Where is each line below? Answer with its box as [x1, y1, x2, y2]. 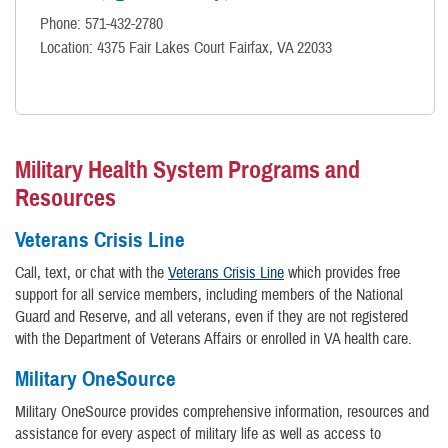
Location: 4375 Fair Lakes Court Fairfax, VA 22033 [40, 38, 332, 59]
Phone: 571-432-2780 [40, 14, 163, 35]
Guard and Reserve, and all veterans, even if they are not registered [15, 307, 408, 328]
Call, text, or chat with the [15, 263, 168, 284]
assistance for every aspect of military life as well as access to [15, 424, 381, 445]
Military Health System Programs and [15, 154, 360, 185]
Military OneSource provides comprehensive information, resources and [15, 402, 429, 423]
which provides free [284, 263, 400, 284]
